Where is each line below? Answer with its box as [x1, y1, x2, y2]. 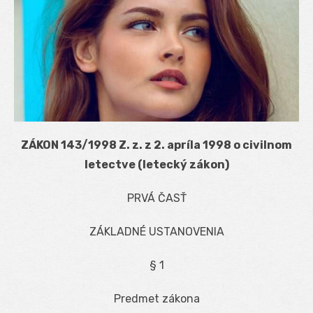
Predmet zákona [113, 291, 200, 305]
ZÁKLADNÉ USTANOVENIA [89, 224, 224, 238]
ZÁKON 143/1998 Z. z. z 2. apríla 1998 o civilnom [21, 138, 292, 152]
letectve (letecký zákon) [84, 157, 229, 171]
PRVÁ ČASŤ [126, 191, 187, 205]
